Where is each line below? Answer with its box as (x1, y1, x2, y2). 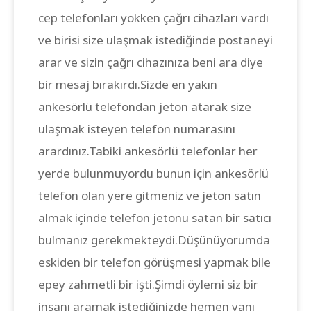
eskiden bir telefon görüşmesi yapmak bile (38, 253, 271, 270)
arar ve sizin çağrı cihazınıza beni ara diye (38, 53, 263, 70)
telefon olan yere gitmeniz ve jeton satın (38, 187, 261, 203)
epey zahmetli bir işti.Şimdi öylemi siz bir (38, 276, 258, 292)
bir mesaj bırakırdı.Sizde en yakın (38, 76, 217, 92)
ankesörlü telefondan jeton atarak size (38, 98, 251, 115)
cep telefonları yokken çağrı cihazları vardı (38, 9, 269, 26)
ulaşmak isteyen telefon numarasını (38, 120, 235, 137)
